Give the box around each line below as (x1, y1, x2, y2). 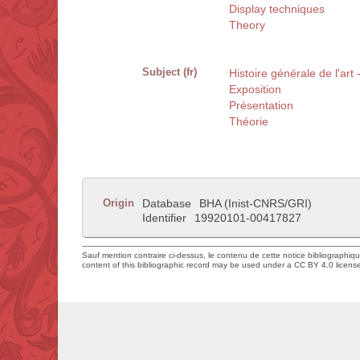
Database (142, 197, 191, 211)
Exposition (229, 83, 281, 96)
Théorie (229, 115, 268, 129)
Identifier (142, 211, 186, 225)
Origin (103, 197, 134, 210)
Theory (229, 18, 265, 32)
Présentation (229, 99, 293, 112)
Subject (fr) (142, 66, 197, 79)
